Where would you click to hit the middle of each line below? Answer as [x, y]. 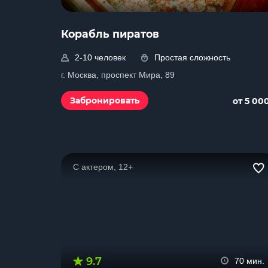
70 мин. [249, 261]
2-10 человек [100, 57]
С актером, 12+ [103, 167]
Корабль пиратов [110, 34]
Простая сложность [192, 57]
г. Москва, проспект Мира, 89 [118, 75]
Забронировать [105, 100]
